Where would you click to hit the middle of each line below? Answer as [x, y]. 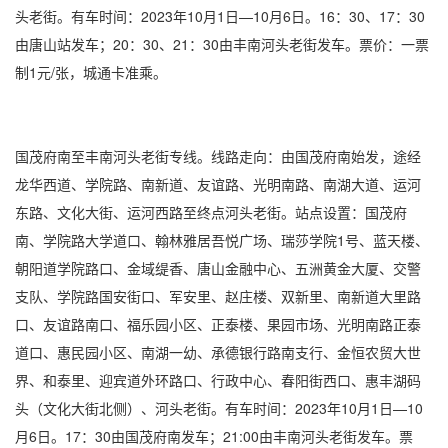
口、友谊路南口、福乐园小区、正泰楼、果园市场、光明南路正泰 [218, 324]
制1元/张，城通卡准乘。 [91, 72]
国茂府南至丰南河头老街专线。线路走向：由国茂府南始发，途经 [218, 156]
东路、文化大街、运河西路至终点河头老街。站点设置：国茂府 [211, 212]
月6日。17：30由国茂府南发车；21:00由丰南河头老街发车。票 [214, 436]
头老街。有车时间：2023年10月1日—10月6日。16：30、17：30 [220, 16]
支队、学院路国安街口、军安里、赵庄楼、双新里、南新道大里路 [218, 296]
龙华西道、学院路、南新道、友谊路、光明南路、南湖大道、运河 [218, 184]
